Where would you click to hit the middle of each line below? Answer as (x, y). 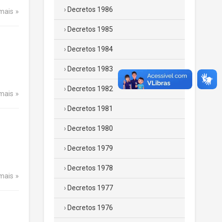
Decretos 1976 (90, 208)
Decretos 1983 (90, 69)
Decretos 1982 (90, 89)
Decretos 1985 (90, 29)
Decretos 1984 (90, 49)
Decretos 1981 (90, 109)
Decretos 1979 (90, 148)
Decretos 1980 (90, 128)
